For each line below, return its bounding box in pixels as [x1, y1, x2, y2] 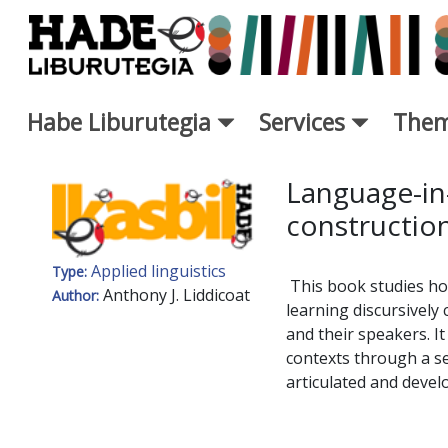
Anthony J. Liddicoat [103, 284, 250, 307]
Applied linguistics [91, 260, 226, 283]
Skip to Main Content [7, 8, 166, 30]
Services [259, 105, 351, 138]
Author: [52, 286, 103, 306]
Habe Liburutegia [27, 105, 217, 138]
